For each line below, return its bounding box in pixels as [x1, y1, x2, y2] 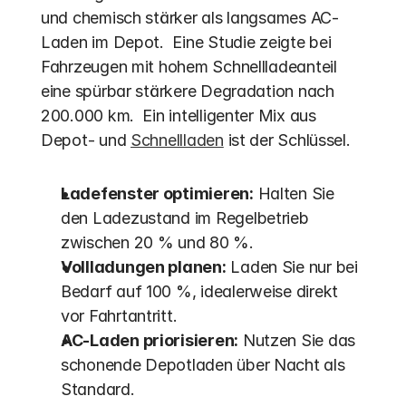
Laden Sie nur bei [226, 257, 358, 276]
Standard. [61, 380, 135, 399]
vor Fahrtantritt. [61, 306, 178, 325]
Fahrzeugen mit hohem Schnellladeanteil [41, 57, 337, 76]
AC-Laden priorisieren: [61, 331, 239, 350]
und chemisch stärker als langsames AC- [41, 8, 339, 27]
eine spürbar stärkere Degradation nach [41, 82, 334, 101]
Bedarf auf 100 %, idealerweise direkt [61, 282, 339, 301]
